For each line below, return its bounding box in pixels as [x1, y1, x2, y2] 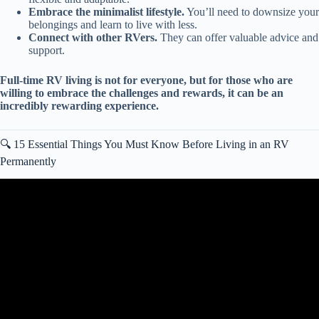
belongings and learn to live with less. [28, 18, 197, 31]
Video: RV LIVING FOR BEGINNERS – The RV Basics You [22, 198, 297, 211]
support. [28, 43, 65, 56]
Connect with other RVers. [28, 31, 157, 43]
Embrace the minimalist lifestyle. [28, 5, 184, 18]
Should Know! [127, 211, 192, 224]
